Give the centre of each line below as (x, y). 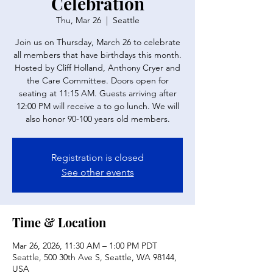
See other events (97, 172)
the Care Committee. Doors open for (97, 80)
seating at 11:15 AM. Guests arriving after (97, 93)
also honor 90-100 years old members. (97, 119)
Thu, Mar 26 (78, 20)
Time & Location (59, 222)
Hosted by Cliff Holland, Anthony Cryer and (97, 68)
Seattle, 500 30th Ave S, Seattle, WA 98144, (94, 257)
